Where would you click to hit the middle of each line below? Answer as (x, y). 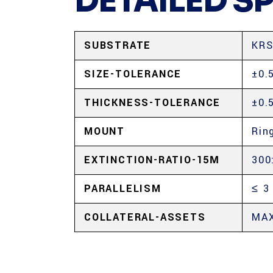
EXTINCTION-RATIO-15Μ (152, 160)
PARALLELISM (123, 189)
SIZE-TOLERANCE (133, 74)
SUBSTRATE (118, 45)
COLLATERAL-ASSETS (145, 217)
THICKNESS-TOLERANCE (153, 103)
